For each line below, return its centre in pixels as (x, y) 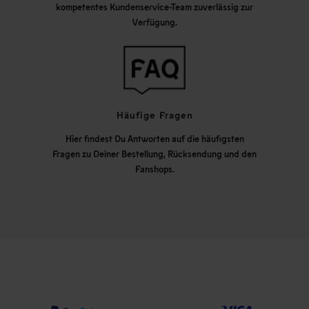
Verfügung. (154, 22)
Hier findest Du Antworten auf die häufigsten (154, 138)
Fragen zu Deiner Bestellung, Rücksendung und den (154, 153)
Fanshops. (154, 169)
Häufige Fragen (154, 114)
